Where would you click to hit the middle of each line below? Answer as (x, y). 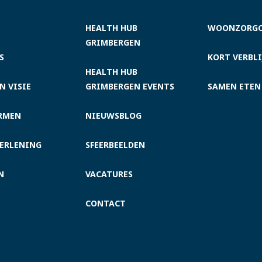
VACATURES (109, 174)
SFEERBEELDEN (115, 145)
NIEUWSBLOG (113, 116)
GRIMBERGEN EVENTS (130, 86)
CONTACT (105, 203)
